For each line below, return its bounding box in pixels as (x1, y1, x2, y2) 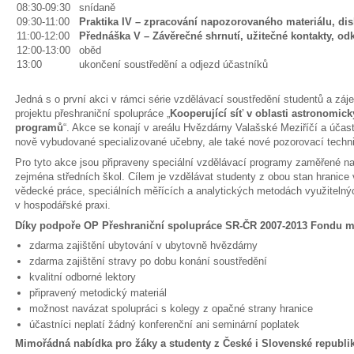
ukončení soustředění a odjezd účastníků (79, 58, 268, 70)
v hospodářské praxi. (15, 199, 111, 211)
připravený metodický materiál (29, 287, 167, 299)
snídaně (79, 2, 115, 13)
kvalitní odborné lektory (29, 271, 136, 283)
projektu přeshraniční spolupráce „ (15, 107, 170, 119)
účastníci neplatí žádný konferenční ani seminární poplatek (29, 318, 299, 330)
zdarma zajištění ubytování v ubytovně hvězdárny (29, 239, 258, 251)
